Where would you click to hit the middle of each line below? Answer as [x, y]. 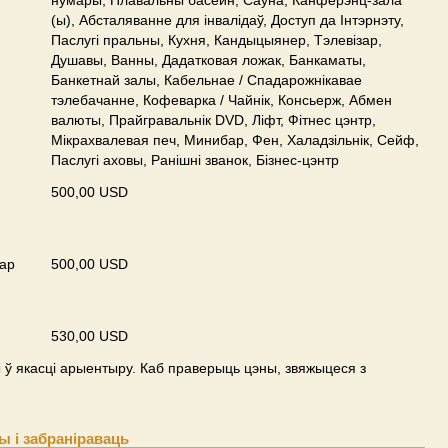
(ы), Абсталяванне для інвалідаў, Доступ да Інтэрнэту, [227, 20]
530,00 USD [89, 336]
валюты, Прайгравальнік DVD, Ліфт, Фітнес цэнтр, [213, 120]
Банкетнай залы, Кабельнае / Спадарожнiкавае [206, 80]
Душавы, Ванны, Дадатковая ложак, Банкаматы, [208, 60]
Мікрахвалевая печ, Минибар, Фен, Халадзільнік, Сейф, [235, 140]
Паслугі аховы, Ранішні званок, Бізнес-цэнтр [195, 160]
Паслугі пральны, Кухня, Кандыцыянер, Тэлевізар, [216, 40]
